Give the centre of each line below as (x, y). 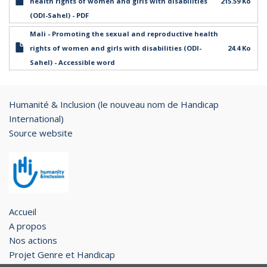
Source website (41, 133)
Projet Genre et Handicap (62, 255)
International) (36, 119)
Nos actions (33, 240)
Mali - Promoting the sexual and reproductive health (124, 34)
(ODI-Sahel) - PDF (59, 15)
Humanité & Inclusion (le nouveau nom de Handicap (114, 104)
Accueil (23, 212)
